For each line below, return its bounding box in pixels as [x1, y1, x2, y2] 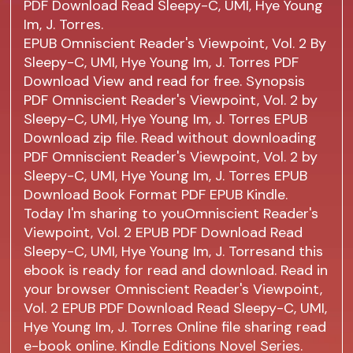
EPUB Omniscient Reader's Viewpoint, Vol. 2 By [24, 34, 327, 54]
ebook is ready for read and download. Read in [24, 261, 329, 281]
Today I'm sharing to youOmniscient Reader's [24, 204, 319, 224]
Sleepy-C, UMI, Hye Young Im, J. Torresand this [24, 242, 324, 262]
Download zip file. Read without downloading [24, 128, 318, 148]
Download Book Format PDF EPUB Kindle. [24, 185, 288, 205]
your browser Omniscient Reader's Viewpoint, [24, 280, 323, 299]
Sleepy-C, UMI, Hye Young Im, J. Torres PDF [24, 53, 299, 72]
